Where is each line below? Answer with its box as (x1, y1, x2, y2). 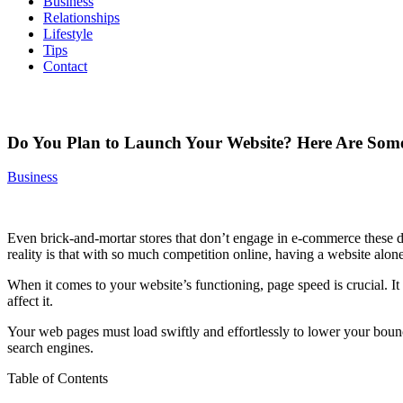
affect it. (7, 293, 57, 309)
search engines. (7, 340, 94, 356)
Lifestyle (43, 26, 93, 41)
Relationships (43, 10, 120, 25)
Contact (43, 58, 87, 74)
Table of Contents (7, 371, 108, 387)
